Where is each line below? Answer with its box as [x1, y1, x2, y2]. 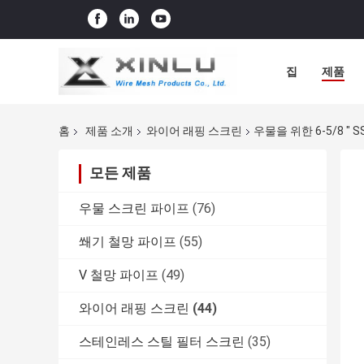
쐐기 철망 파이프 [79, 234, 176, 250]
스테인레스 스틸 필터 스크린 [79, 334, 245, 350]
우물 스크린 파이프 [79, 201, 189, 217]
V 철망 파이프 [79, 267, 158, 284]
